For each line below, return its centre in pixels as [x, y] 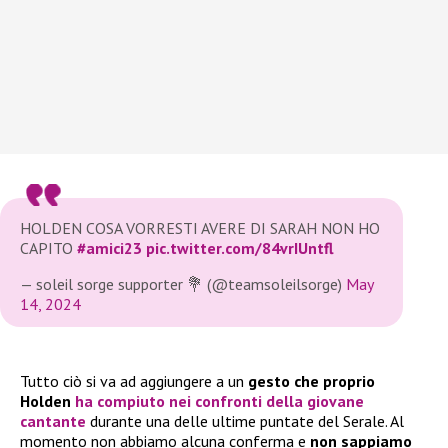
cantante [53, 421]
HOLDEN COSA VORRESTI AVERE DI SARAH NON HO [200, 228]
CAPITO [48, 248]
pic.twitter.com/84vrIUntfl [239, 248]
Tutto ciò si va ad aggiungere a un [134, 381]
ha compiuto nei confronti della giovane [219, 401]
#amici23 [109, 248]
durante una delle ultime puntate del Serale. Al [245, 421]
